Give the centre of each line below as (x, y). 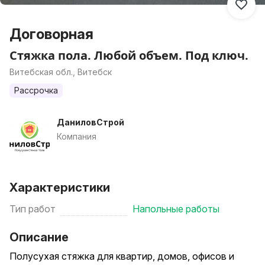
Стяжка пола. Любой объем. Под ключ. (129, 55)
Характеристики (60, 188)
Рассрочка (36, 90)
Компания (77, 136)
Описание (39, 237)
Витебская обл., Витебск (61, 72)
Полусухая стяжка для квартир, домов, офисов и (122, 256)
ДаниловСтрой (91, 122)
